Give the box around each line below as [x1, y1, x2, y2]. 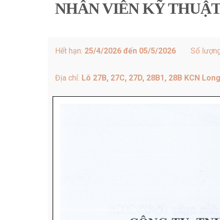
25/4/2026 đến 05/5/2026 [84, 46, 176, 55]
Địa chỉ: [55, 73, 82, 82]
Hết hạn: [55, 46, 84, 55]
